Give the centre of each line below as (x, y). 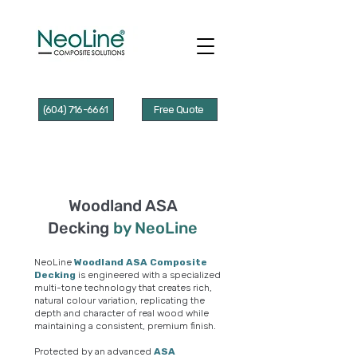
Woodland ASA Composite (141, 262)
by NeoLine (155, 228)
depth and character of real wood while (122, 313)
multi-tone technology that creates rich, (123, 288)
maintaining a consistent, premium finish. (125, 326)
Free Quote (179, 110)
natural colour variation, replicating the (120, 300)
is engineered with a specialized (148, 275)
